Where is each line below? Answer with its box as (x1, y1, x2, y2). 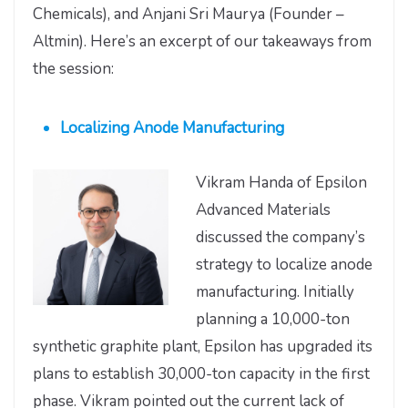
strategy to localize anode (196, 254, 372, 276)
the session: (33, 57, 114, 79)
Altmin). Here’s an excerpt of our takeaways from (33, 30, 372, 52)
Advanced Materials (196, 199, 331, 221)
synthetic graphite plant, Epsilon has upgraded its (33, 336, 372, 358)
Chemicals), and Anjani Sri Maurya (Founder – (33, 3, 344, 25)
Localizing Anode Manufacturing (60, 117, 284, 139)
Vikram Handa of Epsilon (196, 172, 367, 194)
